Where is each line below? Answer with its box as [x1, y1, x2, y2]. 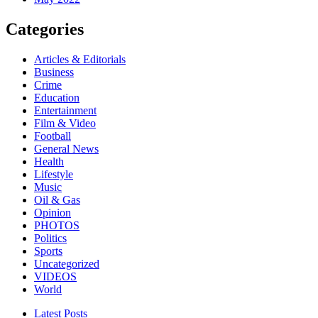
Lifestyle [34, 168, 73, 181]
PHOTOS [34, 219, 79, 232]
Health [34, 155, 64, 168]
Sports [34, 245, 62, 258]
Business [34, 66, 74, 79]
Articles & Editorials [34, 53, 126, 66]
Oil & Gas [34, 194, 80, 207]
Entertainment [34, 104, 97, 117]
